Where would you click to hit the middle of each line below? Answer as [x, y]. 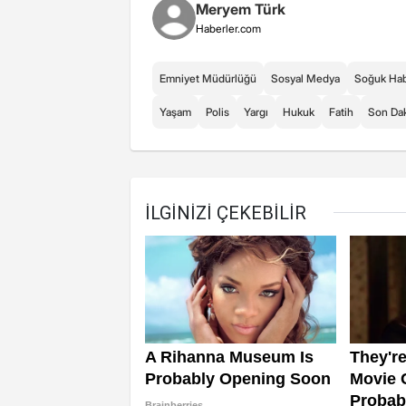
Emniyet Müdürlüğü [208, 79]
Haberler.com [228, 29]
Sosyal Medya [305, 79]
